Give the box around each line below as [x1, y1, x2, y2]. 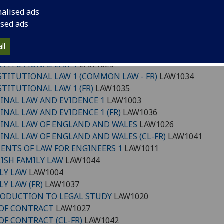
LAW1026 [139, 118, 174, 130]
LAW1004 [29, 166, 63, 178]
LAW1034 [159, 70, 194, 82]
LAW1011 [124, 142, 159, 154]
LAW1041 [168, 130, 202, 142]
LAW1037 [45, 178, 79, 190]
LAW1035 [95, 82, 130, 94]
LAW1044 [65, 154, 100, 166]
